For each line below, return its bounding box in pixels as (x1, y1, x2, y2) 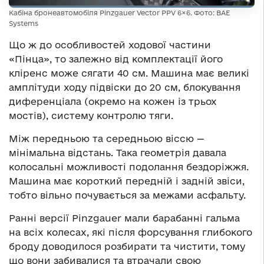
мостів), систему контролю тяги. (9, 110, 173, 121)
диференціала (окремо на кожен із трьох (9, 95, 217, 107)
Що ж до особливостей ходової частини (9, 39, 211, 50)
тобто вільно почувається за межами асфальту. (9, 189, 246, 200)
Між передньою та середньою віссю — (9, 133, 204, 144)
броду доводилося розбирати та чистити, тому (9, 240, 245, 252)
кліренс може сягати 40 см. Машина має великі (9, 67, 249, 78)
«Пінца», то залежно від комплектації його (9, 53, 223, 64)
